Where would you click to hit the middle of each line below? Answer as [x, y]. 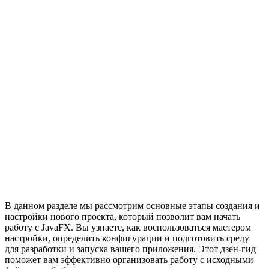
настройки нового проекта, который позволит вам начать [122, 217]
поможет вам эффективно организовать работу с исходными [129, 260]
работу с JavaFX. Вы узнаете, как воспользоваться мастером [128, 228]
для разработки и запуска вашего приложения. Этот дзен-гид [130, 249]
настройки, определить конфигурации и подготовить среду [127, 238]
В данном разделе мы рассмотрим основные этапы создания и [132, 206]
